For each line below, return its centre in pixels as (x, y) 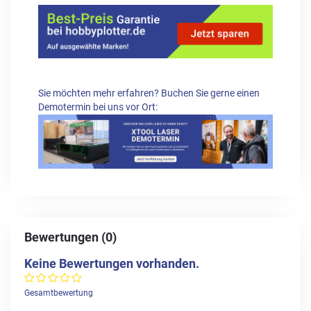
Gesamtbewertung (59, 293)
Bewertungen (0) (70, 237)
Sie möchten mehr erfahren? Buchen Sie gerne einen (149, 94)
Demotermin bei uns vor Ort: (98, 108)
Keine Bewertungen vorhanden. (112, 263)
